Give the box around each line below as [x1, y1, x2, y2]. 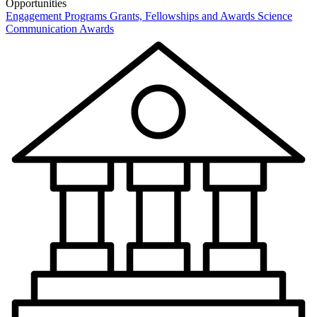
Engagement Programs [6, 10, 107, 23]
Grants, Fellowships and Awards [110, 10, 255, 23]
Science [258, 10, 292, 23]
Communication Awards [6, 23, 114, 35]
